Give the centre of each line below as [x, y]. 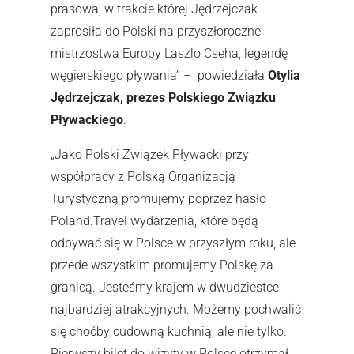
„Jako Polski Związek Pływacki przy [150, 154]
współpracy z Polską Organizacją [143, 176]
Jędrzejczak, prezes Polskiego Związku [163, 97]
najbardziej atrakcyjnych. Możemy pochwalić [176, 309]
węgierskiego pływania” [117, 75]
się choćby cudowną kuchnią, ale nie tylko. [169, 331]
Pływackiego [87, 119]
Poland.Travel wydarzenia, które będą [154, 220]
